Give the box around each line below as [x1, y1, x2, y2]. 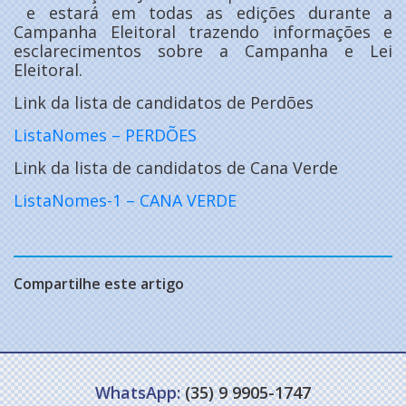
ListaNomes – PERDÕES [14, 123, 197, 146]
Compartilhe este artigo [14, 273, 184, 294]
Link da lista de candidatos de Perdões [14, 91, 314, 113]
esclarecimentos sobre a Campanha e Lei [14, 39, 392, 62]
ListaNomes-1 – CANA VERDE [14, 188, 237, 211]
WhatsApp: [95, 381, 180, 403]
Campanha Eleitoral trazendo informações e [14, 20, 392, 43]
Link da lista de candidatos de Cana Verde [14, 156, 338, 179]
